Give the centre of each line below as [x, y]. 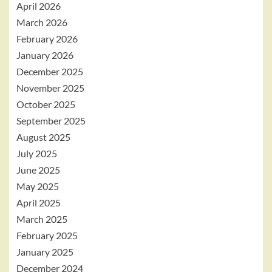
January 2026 [45, 55]
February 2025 [47, 235]
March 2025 [42, 219]
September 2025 [51, 121]
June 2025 [38, 170]
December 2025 [50, 71]
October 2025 [46, 104]
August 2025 [43, 137]
